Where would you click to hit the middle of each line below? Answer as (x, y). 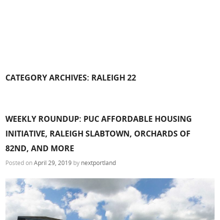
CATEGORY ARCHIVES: (49, 77)
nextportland (99, 163)
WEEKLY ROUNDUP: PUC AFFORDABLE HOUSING (99, 119)
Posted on (20, 163)
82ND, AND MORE (40, 148)
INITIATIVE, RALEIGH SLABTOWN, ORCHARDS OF (98, 133)
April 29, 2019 (53, 163)
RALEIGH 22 (114, 77)
